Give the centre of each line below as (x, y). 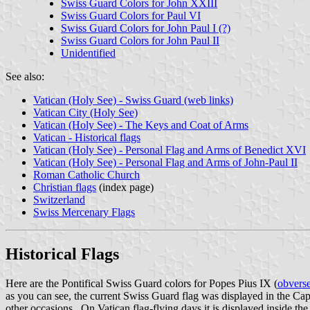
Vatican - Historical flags (87, 137)
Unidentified (88, 53)
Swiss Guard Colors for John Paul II (140, 40)
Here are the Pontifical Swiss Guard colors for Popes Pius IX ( (142, 283)
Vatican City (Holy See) (85, 112)
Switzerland (59, 199)
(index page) (125, 187)
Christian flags (65, 187)
